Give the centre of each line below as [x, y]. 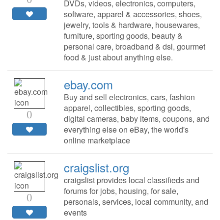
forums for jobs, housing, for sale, [121, 191]
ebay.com [88, 84]
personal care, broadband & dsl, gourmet [134, 47]
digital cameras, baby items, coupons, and [137, 119]
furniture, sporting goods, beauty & [123, 36]
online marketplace [97, 140]
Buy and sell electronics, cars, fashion [129, 97]
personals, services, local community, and [136, 202]
